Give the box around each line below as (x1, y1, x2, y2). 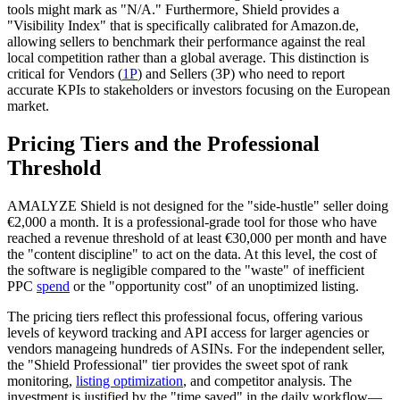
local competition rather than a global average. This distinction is (7, 49, 369, 65)
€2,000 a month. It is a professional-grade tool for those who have (7, 213, 377, 229)
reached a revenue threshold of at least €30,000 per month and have (7, 229, 387, 246)
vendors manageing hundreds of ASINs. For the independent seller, (7, 340, 385, 356)
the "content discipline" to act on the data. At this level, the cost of (7, 246, 377, 262)
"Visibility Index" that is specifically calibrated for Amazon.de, (7, 17, 359, 33)
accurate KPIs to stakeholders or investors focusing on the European (7, 81, 390, 97)
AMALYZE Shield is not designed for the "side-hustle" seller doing (7, 197, 388, 213)
